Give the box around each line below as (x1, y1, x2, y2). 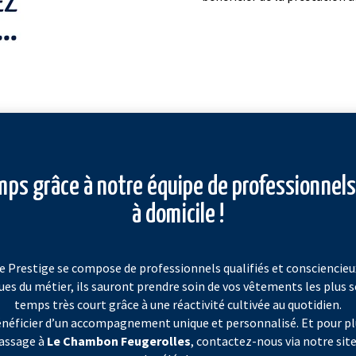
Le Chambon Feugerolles (46, 333, 191, 350)
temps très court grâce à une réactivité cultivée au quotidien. (14, 296, 342, 313)
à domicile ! (132, 202, 224, 229)
